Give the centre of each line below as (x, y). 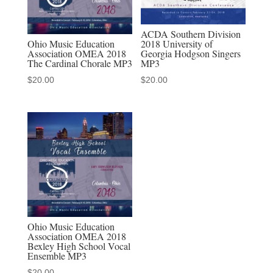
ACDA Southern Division (191, 34)
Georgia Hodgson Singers (191, 54)
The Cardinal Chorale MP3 (80, 63)
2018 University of (177, 44)
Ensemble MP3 (57, 256)
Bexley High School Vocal (79, 246)
